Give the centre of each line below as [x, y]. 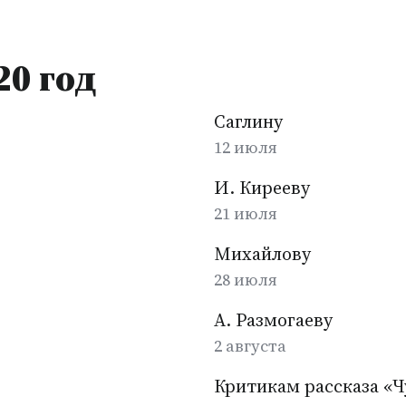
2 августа [250, 346]
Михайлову [262, 254]
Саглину [248, 121]
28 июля [246, 280]
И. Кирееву [262, 188]
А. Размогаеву [273, 320]
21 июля [246, 213]
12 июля [246, 147]
